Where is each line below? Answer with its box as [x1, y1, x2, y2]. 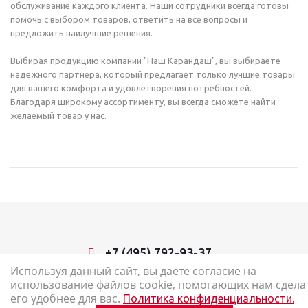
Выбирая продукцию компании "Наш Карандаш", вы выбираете [10, 56, 280, 66]
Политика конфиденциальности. [123, 292, 294, 305]
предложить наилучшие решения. [10, 28, 153, 38]
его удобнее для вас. [10, 291, 123, 306]
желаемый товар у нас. [10, 111, 107, 121]
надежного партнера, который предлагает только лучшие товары [10, 69, 295, 80]
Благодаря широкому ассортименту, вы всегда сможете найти [10, 97, 276, 107]
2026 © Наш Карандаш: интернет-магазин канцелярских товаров [16, 289, 292, 299]
